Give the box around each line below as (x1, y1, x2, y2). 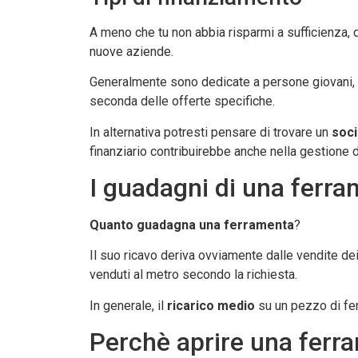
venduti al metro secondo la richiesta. (89, 267, 297, 283)
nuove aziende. (89, 43, 173, 59)
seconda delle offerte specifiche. (89, 93, 275, 109)
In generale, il (89, 297, 164, 313)
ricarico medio (164, 297, 255, 313)
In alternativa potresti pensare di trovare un (89, 124, 328, 140)
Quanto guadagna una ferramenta (89, 217, 294, 233)
